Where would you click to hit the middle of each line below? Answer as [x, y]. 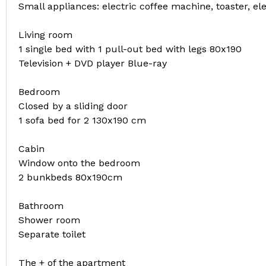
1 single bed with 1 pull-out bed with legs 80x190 [130, 49]
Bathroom [41, 206]
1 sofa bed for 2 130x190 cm [82, 120]
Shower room [49, 220]
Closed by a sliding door [73, 106]
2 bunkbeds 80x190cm [70, 177]
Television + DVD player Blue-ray [93, 63]
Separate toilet [52, 234]
